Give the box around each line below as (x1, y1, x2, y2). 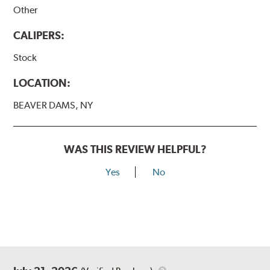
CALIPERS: (13, 29, 65, 42)
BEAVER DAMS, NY (13, 99, 93, 111)
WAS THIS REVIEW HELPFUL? (63, 143, 207, 156)
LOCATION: (13, 77, 71, 90)
